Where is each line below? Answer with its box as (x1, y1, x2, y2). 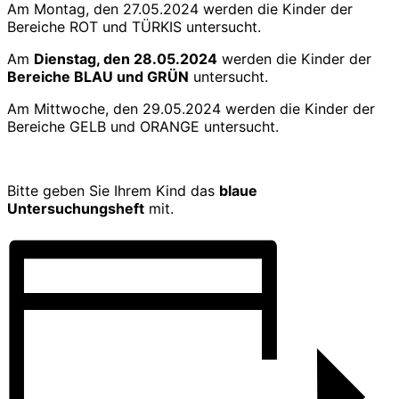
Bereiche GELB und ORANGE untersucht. (7, 118, 279, 136)
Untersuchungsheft (7, 199, 144, 218)
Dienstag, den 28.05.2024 (34, 50, 217, 69)
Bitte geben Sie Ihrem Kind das (7, 182, 219, 200)
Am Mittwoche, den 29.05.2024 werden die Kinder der (7, 100, 375, 118)
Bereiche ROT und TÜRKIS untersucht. (7, 18, 261, 37)
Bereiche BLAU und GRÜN (7, 68, 189, 86)
